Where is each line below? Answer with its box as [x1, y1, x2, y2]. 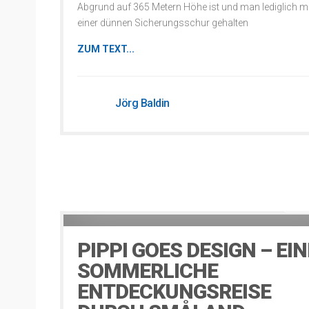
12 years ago [74, 201, 123, 211]
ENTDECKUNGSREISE [77, 279, 271, 303]
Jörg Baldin [115, 97, 170, 110]
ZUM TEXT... [77, 43, 134, 54]
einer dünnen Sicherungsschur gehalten [77, 17, 248, 28]
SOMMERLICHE [77, 259, 218, 283]
